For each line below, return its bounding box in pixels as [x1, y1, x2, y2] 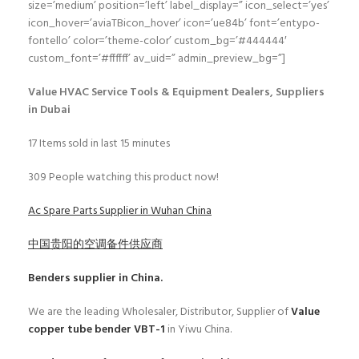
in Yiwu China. [167, 320, 232, 339]
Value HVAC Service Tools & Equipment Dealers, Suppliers [28, 83, 325, 102]
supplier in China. [71, 268, 163, 288]
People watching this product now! [49, 167, 219, 187]
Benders [28, 268, 71, 288]
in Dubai [28, 100, 71, 119]
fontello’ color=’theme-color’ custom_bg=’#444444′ [28, 31, 287, 50]
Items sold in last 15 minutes [39, 134, 170, 153]
